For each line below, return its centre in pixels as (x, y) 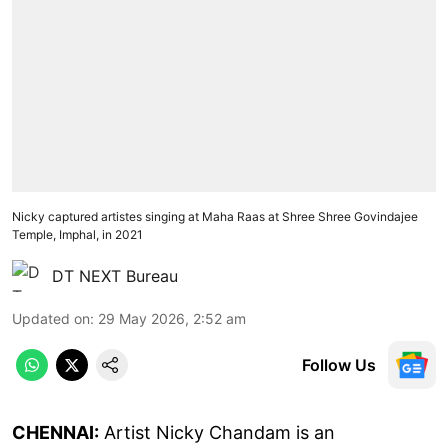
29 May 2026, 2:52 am (172, 318)
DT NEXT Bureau (115, 275)
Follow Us (339, 364)
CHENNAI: (55, 432)
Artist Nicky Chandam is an (217, 432)
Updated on (51, 318)
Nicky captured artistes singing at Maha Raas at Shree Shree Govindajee (215, 216)
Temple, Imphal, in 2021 (77, 234)
